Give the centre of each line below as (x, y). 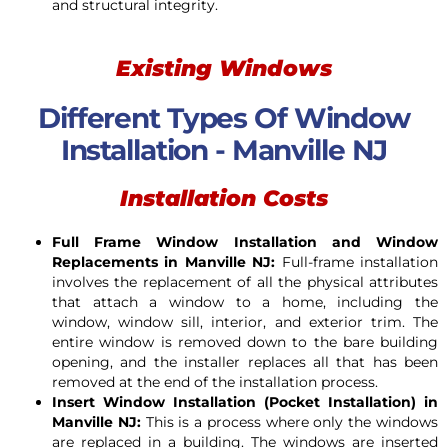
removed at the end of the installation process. (215, 381)
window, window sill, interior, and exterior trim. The (245, 321)
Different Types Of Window (224, 117)
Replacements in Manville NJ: (167, 261)
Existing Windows (224, 68)
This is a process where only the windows (292, 421)
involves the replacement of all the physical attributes (245, 281)
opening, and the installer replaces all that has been (245, 361)
